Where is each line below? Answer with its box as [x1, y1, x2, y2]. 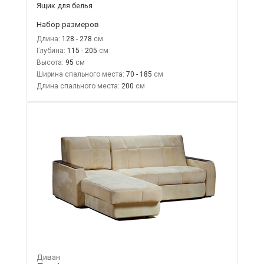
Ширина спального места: [36, 70, 124, 78]
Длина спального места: [36, 81, 120, 90]
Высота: [36, 58, 64, 67]
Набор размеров [36, 19, 99, 29]
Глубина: [36, 46, 65, 55]
